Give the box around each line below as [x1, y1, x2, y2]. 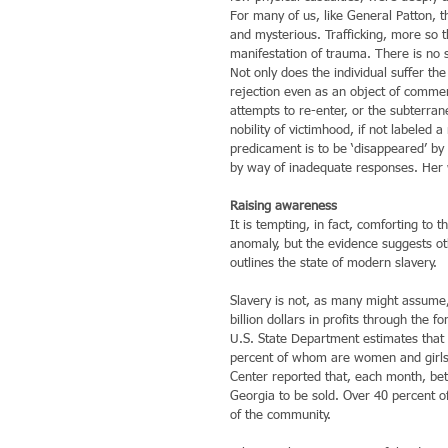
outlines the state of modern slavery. [230, 257, 437, 270]
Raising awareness [230, 200, 337, 213]
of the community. [230, 409, 331, 422]
